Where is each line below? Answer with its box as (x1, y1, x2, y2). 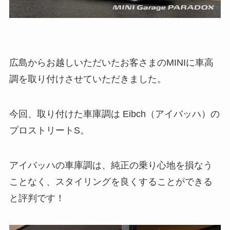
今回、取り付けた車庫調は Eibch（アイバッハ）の (9, 109, 220, 120)
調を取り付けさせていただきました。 (9, 74, 166, 85)
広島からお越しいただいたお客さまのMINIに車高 (9, 57, 214, 68)
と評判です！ (9, 193, 65, 203)
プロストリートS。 (9, 125, 89, 136)
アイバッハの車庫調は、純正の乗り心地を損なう (9, 160, 213, 170)
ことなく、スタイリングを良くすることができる (9, 176, 213, 187)
